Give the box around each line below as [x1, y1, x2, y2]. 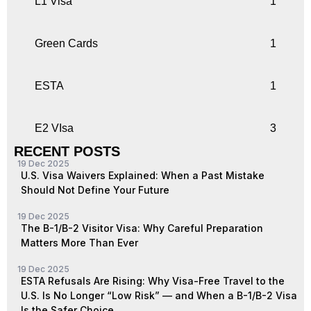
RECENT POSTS [14, 143, 120, 159]
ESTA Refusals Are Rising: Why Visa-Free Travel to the [21, 274, 285, 287]
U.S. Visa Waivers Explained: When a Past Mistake [21, 169, 264, 181]
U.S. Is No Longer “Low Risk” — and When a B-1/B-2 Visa [21, 289, 297, 301]
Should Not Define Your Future [21, 183, 169, 196]
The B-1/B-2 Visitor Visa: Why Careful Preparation [21, 221, 263, 234]
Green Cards [35, 37, 98, 49]
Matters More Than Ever [21, 236, 138, 249]
